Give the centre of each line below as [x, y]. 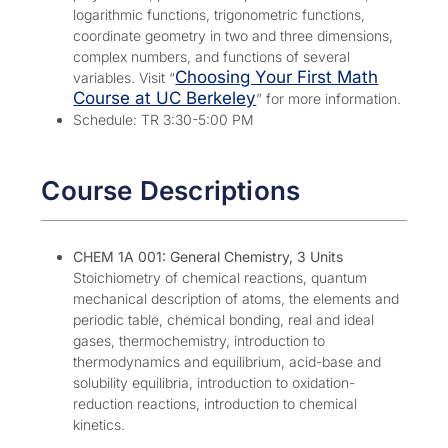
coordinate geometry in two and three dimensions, [233, 35]
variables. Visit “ [124, 77]
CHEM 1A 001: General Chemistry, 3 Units [208, 256]
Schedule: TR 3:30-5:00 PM [164, 119]
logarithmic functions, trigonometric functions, [219, 14]
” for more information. [329, 98]
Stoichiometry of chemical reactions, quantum [220, 277]
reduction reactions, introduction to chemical [215, 403]
